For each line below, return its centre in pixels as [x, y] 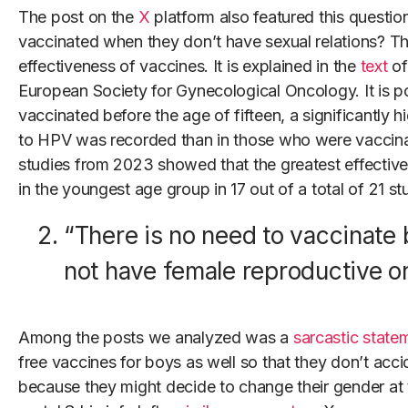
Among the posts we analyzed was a [156, 338]
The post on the [78, 17]
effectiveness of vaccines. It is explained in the [189, 66]
